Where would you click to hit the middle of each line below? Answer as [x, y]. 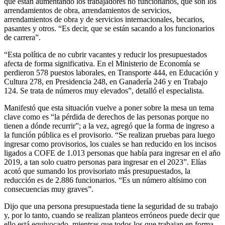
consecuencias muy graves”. [49, 189]
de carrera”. [22, 37]
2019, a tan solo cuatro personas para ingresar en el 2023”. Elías [105, 162]
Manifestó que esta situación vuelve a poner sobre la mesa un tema [109, 107]
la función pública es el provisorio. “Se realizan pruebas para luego [109, 135]
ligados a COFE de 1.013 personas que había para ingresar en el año [112, 153]
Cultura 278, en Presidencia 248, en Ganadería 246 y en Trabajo [106, 81]
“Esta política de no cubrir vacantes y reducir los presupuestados [105, 54]
